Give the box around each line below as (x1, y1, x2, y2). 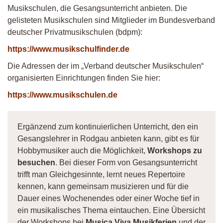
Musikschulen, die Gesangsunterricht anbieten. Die (7, 4, 187, 12)
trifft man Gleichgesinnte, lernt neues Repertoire (17, 170, 185, 179)
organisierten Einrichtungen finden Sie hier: (7, 74, 160, 82)
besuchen (17, 158, 55, 167)
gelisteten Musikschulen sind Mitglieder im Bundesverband (7, 16, 215, 24)
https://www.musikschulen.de (7, 91, 117, 99)
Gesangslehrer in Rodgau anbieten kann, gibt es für (17, 134, 199, 143)
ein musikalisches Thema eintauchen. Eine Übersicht (17, 206, 205, 215)
